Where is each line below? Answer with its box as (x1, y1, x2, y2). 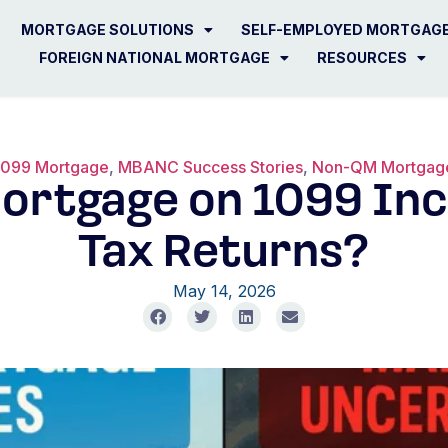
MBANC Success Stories (118, 157, 303, 178)
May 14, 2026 (172, 281, 276, 302)
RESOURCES (317, 49, 408, 66)
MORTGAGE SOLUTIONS (21, 21, 195, 38)
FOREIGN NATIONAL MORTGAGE (39, 49, 271, 66)
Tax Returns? (77, 231, 371, 279)
